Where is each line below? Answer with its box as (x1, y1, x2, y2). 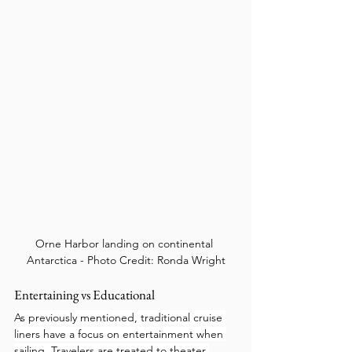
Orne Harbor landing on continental (35, 236, 216, 251)
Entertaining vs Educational (14, 285, 155, 303)
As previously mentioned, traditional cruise (14, 310, 225, 324)
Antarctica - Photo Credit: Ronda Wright (26, 252, 225, 267)
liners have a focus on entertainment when (14, 326, 226, 341)
